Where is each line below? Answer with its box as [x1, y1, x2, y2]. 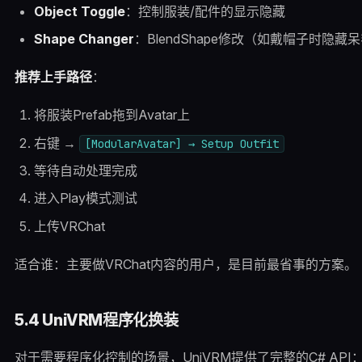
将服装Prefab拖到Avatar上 [33, 107, 190, 124]
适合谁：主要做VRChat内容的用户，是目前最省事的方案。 [14, 256, 357, 273]
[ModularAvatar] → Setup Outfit [84, 136, 279, 151]
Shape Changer [33, 30, 134, 47]
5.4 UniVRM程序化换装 [14, 310, 179, 330]
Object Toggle [33, 2, 125, 19]
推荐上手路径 [14, 69, 92, 86]
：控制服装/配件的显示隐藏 [124, 2, 285, 19]
